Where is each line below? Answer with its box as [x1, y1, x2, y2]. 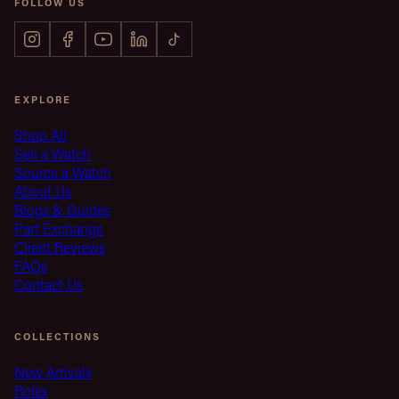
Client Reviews [14, 237, 105, 256]
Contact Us [14, 274, 83, 294]
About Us [14, 181, 71, 200]
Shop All [14, 125, 67, 144]
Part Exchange [14, 218, 103, 238]
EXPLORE [14, 92, 71, 106]
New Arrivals [14, 362, 92, 381]
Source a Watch [14, 162, 111, 182]
